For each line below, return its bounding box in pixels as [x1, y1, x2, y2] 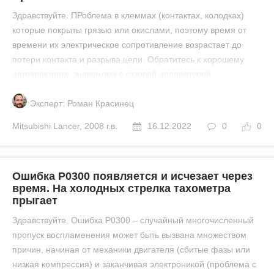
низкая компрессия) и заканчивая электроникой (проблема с [12, 259, 256, 269]
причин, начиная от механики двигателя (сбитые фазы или [12, 245, 250, 254]
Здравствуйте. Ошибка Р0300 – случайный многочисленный [12, 215, 254, 225]
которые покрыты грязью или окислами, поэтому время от [12, 25, 246, 35]
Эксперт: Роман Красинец [30, 98, 134, 108]
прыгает [12, 194, 57, 207]
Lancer [53, 121, 80, 131]
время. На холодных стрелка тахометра [12, 182, 231, 194]
